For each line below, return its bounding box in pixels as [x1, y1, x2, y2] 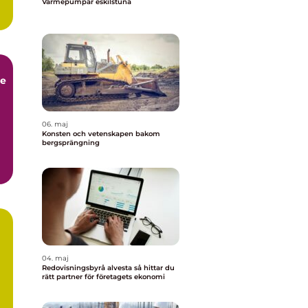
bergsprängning [42, 138, 100, 147]
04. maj [42, 254, 69, 263]
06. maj [42, 120, 68, 129]
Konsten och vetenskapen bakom [42, 129, 160, 138]
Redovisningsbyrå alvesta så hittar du [42, 263, 134, 272]
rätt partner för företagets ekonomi [42, 272, 165, 281]
